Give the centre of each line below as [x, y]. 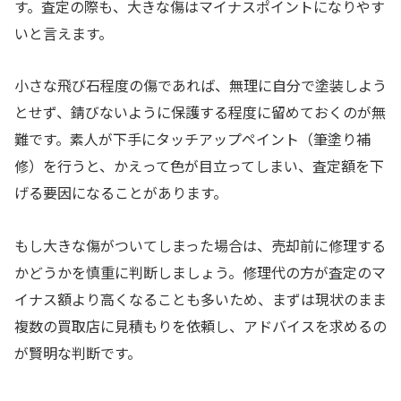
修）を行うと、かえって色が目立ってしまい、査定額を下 [199, 166]
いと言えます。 [64, 33]
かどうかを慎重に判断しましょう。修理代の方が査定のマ [200, 273]
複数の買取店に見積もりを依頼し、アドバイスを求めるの [200, 326]
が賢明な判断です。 [78, 353]
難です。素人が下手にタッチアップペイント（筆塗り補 [192, 139]
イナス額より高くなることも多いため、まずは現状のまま [200, 299]
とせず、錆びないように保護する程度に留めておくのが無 [200, 112]
